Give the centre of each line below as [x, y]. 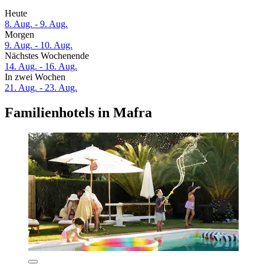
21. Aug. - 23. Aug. [41, 88]
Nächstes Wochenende [47, 56]
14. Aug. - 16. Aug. [41, 67]
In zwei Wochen [35, 77]
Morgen [19, 35]
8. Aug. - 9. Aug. [36, 24]
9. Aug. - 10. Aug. [39, 45]
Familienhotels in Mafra [78, 113]
